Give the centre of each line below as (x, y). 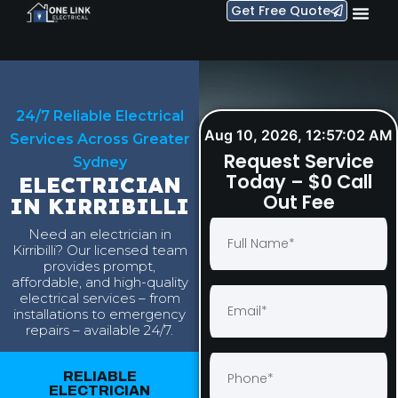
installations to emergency (99, 314)
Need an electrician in (99, 235)
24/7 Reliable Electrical (99, 116)
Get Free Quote (281, 11)
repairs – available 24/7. (99, 330)
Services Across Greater (99, 139)
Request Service (298, 161)
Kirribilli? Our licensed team (99, 251)
